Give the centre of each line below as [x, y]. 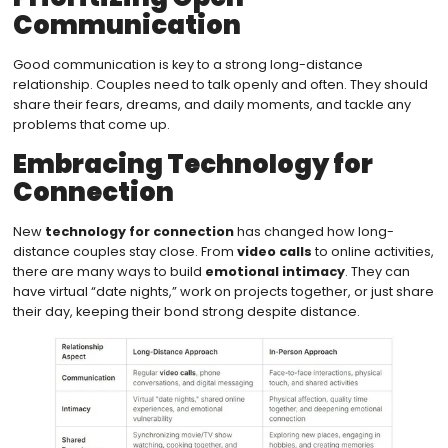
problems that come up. [91, 125]
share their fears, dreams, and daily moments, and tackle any [211, 105]
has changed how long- [313, 231]
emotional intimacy [274, 271]
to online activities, [372, 251]
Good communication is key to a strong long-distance [187, 65]
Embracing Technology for [192, 163]
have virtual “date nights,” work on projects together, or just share [223, 291]
